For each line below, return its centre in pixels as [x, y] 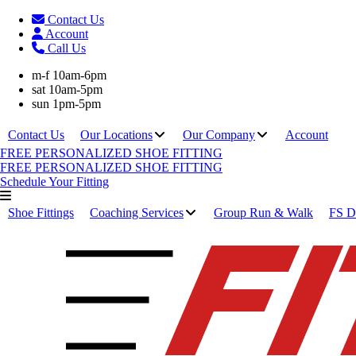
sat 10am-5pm [67, 89]
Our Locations [116, 135]
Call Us [67, 48]
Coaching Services [137, 213]
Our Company [219, 135]
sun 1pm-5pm [66, 104]
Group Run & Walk [263, 213]
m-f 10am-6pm [69, 75]
